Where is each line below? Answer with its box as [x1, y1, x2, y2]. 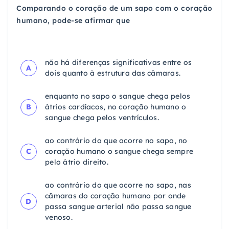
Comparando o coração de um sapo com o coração [16, 4, 213, 13]
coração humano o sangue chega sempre [45, 147, 193, 156]
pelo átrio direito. [45, 157, 108, 167]
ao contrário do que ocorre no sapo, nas [45, 180, 191, 190]
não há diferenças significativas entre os [45, 58, 192, 67]
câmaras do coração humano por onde [45, 191, 186, 201]
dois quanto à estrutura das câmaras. [45, 68, 180, 78]
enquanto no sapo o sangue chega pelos [45, 91, 191, 101]
